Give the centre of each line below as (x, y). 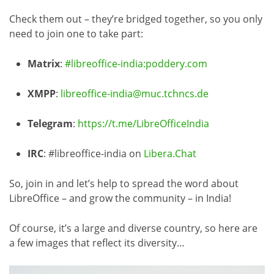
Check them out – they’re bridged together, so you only (136, 19)
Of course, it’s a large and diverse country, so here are (133, 228)
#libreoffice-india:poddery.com (136, 63)
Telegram (50, 123)
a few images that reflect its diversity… (97, 243)
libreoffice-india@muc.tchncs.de (135, 93)
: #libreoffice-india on (94, 153)
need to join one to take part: (76, 33)
